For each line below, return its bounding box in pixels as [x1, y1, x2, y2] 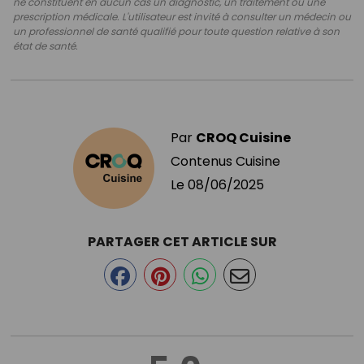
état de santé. [13, 38, 78, 53]
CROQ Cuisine [196, 128, 291, 147]
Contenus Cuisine [171, 151, 280, 171]
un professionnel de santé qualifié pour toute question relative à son [13, 24, 340, 38]
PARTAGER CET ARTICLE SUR [87, 232, 277, 251]
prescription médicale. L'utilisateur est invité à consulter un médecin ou [13, 9, 351, 24]
